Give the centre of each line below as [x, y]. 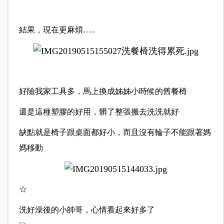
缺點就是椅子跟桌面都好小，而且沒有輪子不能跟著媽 [115, 132]
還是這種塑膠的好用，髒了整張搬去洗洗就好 [99, 111]
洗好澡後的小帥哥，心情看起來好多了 [87, 209]
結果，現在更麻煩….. [57, 30]
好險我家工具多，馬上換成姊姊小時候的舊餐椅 [103, 91]
